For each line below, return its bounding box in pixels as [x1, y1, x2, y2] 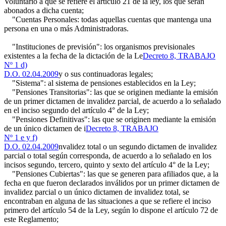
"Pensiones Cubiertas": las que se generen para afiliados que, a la [4, 169, 218, 178]
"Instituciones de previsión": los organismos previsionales [4, 42, 195, 51]
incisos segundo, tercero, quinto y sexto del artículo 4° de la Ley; [4, 160, 209, 169]
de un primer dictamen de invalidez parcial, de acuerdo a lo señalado [4, 97, 221, 105]
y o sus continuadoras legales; [59, 70, 153, 78]
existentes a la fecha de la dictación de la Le [4, 51, 143, 60]
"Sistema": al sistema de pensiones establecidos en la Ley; [4, 79, 196, 87]
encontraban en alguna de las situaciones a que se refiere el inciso [4, 197, 211, 205]
